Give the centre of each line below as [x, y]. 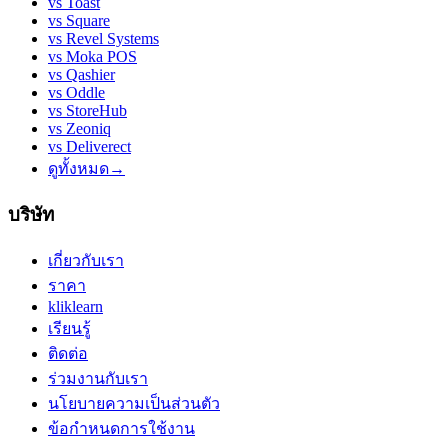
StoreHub [96, 111]
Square [88, 21]
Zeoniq [88, 129]
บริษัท [31, 214]
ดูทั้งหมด [78, 169]
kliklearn [75, 306]
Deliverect [98, 147]
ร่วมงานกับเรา [98, 378]
